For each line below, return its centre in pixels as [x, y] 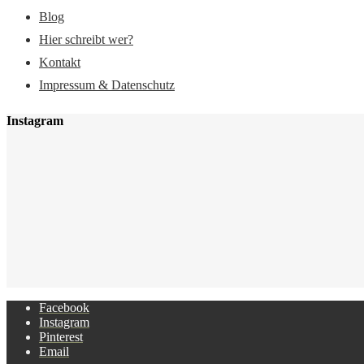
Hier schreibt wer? [86, 40]
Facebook [64, 307]
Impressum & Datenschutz [107, 85]
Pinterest [61, 336]
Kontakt [60, 63]
